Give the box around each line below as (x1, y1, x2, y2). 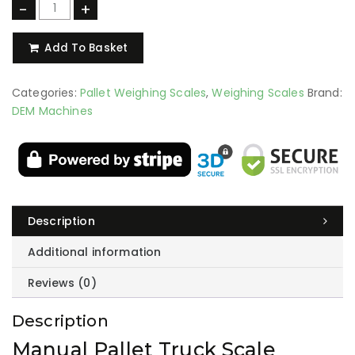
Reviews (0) (28, 274, 97, 291)
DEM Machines (12, 102, 93, 119)
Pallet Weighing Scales (79, 84, 207, 101)
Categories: (12, 84, 80, 101)
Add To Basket (44, 40, 128, 55)
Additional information (28, 243, 162, 260)
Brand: (307, 84, 342, 101)
